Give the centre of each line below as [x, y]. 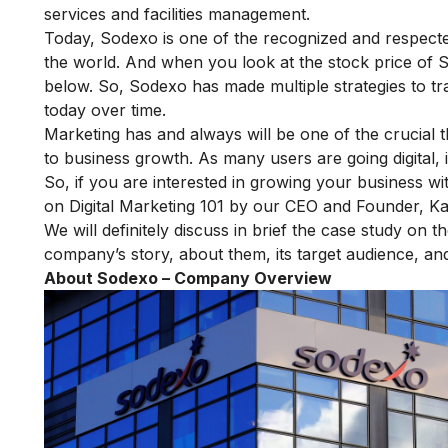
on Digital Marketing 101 [134, 205]
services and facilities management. [177, 13]
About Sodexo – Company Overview [188, 277]
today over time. [105, 109]
